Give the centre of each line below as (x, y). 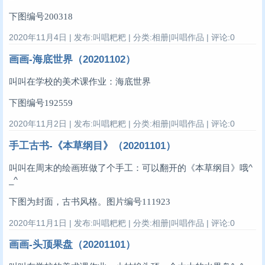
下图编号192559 (41, 103)
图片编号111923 (138, 202)
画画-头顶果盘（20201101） (72, 245)
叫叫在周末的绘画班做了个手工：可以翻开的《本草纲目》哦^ (131, 167)
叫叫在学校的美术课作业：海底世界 (80, 81)
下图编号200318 (41, 16)
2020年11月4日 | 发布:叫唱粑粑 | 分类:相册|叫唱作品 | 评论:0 (122, 38)
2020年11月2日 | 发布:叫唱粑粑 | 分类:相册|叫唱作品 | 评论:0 (122, 124)
